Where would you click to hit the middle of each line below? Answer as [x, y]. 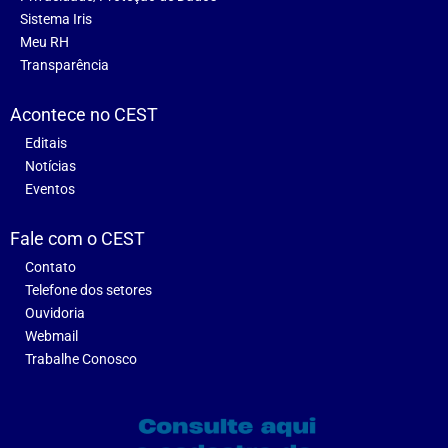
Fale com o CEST [77, 239]
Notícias [50, 166]
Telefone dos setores [88, 290]
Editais [46, 143]
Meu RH [44, 42]
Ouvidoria [55, 313]
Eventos [50, 189]
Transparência [64, 65]
